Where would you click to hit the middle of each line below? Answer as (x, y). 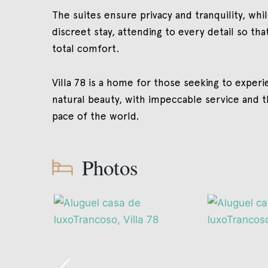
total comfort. (86, 48)
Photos (110, 167)
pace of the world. (96, 116)
